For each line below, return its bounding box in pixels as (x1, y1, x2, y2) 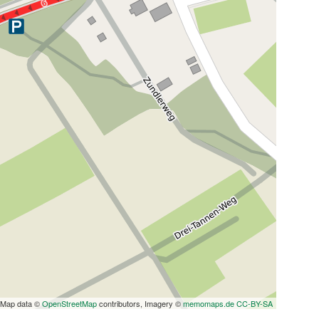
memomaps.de (183, 298, 234, 309)
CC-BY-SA (236, 298, 273, 309)
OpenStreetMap (42, 298, 97, 309)
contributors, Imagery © (97, 298, 183, 309)
